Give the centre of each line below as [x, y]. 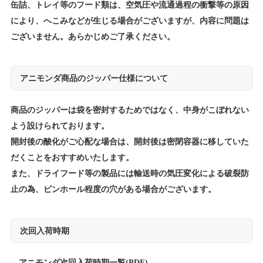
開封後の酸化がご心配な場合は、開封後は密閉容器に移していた [129, 142]
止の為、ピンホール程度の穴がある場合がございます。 [113, 189]
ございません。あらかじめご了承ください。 [92, 37]
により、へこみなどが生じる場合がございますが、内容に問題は [129, 21]
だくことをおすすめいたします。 [72, 158]
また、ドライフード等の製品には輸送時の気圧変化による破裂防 [129, 173]
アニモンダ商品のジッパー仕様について [94, 78]
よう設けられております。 [60, 126]
